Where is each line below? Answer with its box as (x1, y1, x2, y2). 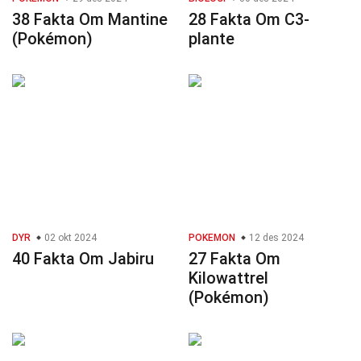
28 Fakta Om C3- (189, 10, 309, 30)
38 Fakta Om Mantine (12, 10, 168, 30)
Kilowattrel (189, 268, 268, 288)
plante (189, 29, 234, 49)
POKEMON (189, 232, 235, 244)
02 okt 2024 (42, 232, 97, 244)
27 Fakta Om (189, 249, 280, 269)
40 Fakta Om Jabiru (12, 249, 154, 269)
